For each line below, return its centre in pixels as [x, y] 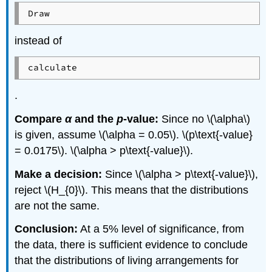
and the [94, 119]
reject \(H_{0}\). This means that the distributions [132, 190]
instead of [39, 41]
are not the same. [57, 206]
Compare [40, 119]
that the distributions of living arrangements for [127, 261]
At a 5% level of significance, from [161, 229]
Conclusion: [46, 229]
